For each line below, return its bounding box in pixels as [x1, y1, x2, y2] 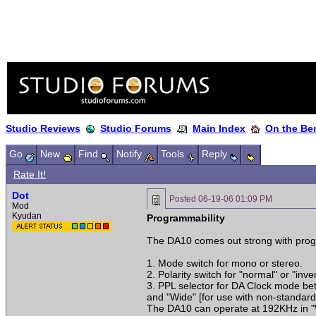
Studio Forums [100, 123, 171, 134]
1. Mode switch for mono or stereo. [147, 257, 303, 269]
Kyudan [12, 211, 42, 221]
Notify [116, 148, 145, 159]
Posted [169, 194, 198, 204]
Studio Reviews [6, 123, 80, 134]
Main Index [193, 123, 245, 134]
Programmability [147, 212, 225, 224]
